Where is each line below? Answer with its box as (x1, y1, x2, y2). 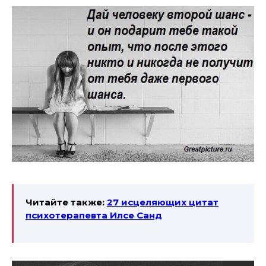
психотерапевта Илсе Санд (26, 209, 162, 221)
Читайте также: (26, 196, 107, 208)
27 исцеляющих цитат (107, 196, 218, 208)
